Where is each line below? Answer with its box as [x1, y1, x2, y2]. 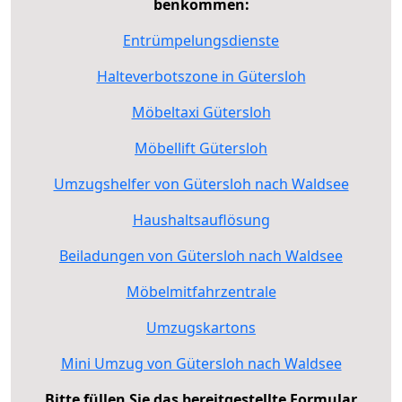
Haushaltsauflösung [132, 209, 270, 230]
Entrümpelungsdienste [123, 30, 279, 50]
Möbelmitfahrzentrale [126, 281, 276, 301]
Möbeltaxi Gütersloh [131, 101, 271, 122]
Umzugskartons [146, 317, 256, 337]
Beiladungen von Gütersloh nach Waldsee [59, 245, 343, 266]
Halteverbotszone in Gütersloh [96, 66, 306, 86]
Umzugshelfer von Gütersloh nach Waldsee [53, 173, 349, 194]
